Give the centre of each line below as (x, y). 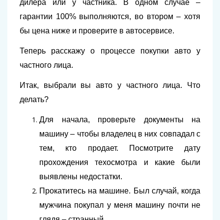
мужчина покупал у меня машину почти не (120, 205)
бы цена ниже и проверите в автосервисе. (97, 31)
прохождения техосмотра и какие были (120, 163)
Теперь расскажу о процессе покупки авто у (110, 51)
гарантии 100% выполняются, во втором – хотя (110, 17)
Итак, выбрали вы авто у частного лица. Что (110, 85)
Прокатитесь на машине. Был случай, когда (120, 191)
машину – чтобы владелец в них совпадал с (120, 134)
